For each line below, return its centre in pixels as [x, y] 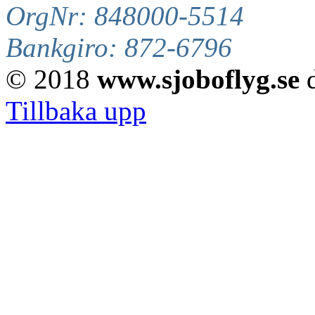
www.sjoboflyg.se [198, 79]
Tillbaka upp [76, 110]
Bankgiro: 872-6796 [119, 47]
